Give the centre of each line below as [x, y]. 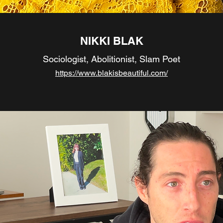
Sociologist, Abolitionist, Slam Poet [111, 59]
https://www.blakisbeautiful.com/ [111, 73]
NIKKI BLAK [111, 41]
